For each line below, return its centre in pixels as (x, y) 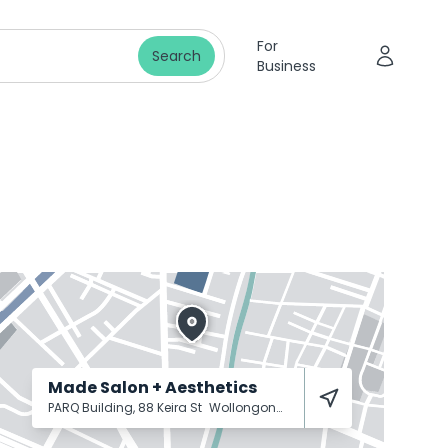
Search (176, 56)
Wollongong (242, 407)
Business (286, 66)
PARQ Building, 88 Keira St (126, 407)
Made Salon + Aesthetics (152, 387)
